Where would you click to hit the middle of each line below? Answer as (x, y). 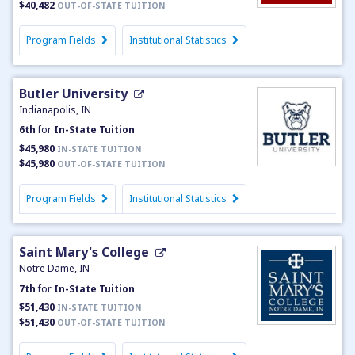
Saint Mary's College (84, 252)
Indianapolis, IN (55, 109)
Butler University (73, 93)
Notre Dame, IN (54, 269)
